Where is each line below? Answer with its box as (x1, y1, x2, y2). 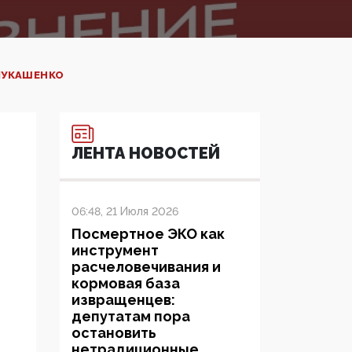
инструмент (71, 242, 159, 259)
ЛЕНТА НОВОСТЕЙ (71, 144, 220, 163)
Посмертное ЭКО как (71, 225, 225, 243)
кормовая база (71, 275, 180, 292)
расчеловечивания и (71, 258, 221, 276)
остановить (71, 324, 156, 342)
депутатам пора (71, 308, 190, 325)
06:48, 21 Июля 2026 (71, 205, 178, 218)
